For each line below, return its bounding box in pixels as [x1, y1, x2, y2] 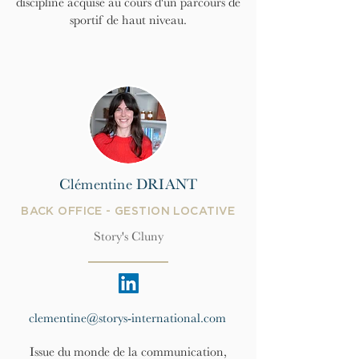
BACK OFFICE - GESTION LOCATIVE [21, 206, 236, 217]
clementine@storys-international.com [29, 311, 226, 325]
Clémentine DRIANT [58, 175, 198, 193]
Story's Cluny [93, 229, 163, 244]
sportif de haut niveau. [70, 13, 187, 27]
